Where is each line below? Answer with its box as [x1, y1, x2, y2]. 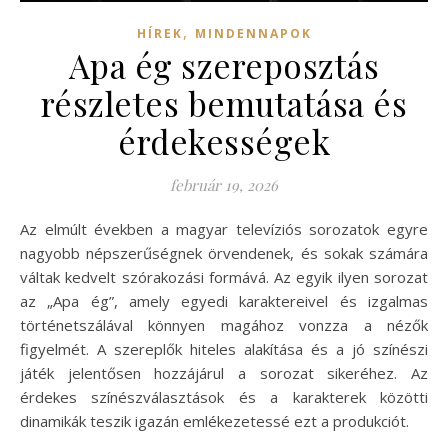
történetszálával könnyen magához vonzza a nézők [20, 314, 428, 335]
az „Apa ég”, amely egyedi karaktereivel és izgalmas [20, 290, 428, 311]
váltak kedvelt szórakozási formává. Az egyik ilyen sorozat [20, 266, 428, 287]
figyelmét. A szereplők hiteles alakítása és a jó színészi [20, 338, 428, 359]
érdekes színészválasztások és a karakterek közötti [20, 386, 428, 407]
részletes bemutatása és [40, 80, 408, 125]
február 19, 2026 [170, 174, 278, 195]
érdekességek [118, 118, 330, 163]
